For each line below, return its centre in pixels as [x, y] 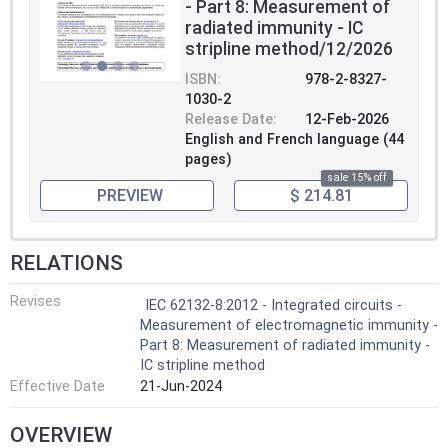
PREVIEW [129, 195]
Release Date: [231, 120]
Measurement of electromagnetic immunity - [289, 325]
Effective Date [57, 387]
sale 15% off [357, 178]
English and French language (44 [294, 140]
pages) [208, 160]
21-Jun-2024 [181, 387]
